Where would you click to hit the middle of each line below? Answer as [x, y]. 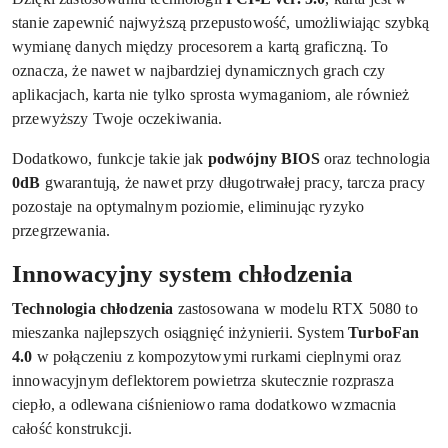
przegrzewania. [61, 230]
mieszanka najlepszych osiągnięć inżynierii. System [180, 332]
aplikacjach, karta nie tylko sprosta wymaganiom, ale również [211, 94]
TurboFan [384, 332]
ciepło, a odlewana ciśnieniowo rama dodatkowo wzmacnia [204, 404]
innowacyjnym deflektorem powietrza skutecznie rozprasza [203, 380]
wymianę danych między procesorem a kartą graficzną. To [200, 46]
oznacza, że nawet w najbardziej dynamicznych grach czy [199, 70]
